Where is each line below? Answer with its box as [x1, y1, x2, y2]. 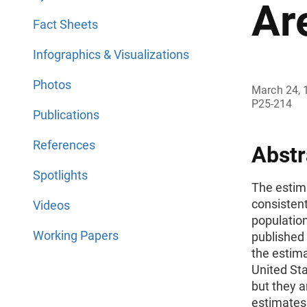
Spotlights [33, 168, 88, 182]
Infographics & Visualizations [33, 47, 189, 62]
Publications [33, 108, 99, 122]
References [33, 138, 95, 152]
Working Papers [33, 228, 119, 243]
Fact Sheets [33, 17, 98, 32]
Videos [33, 198, 70, 212]
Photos [33, 77, 71, 92]
